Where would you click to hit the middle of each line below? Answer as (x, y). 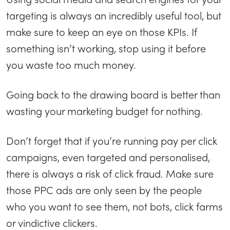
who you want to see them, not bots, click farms (114, 206)
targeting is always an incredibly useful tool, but (114, 15)
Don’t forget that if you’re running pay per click (112, 140)
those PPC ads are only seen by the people (104, 189)
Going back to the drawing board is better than (113, 94)
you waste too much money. (72, 64)
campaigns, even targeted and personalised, (108, 157)
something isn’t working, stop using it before (106, 48)
